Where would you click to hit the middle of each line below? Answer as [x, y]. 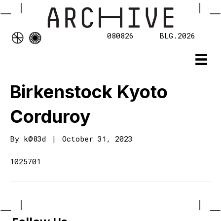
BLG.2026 [177, 36]
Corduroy [50, 117]
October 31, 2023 [97, 139]
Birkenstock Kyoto [89, 92]
